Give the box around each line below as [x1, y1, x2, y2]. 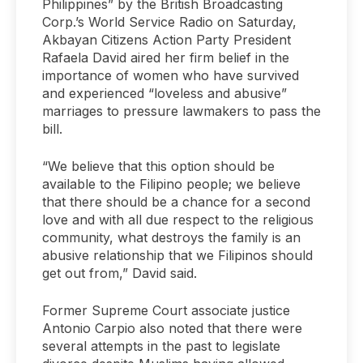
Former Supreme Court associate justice [42, 302, 290, 319]
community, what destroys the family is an [42, 229, 301, 246]
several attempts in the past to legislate [42, 338, 280, 355]
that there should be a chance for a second [42, 194, 310, 211]
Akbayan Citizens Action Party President [42, 32, 291, 49]
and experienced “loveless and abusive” [42, 85, 287, 102]
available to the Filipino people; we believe [42, 176, 301, 193]
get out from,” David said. [42, 265, 197, 282]
